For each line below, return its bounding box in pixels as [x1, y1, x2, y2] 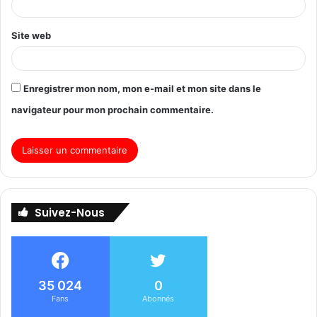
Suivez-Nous [35, 204, 105, 220]
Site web [11, 29, 51, 41]
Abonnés [142, 293, 175, 304]
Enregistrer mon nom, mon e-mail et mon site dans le [23, 82, 261, 94]
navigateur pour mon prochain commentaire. [11, 103, 214, 115]
